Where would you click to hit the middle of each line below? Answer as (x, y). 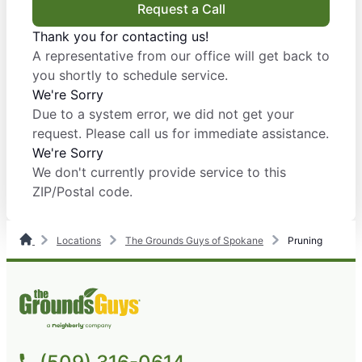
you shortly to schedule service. (130, 76)
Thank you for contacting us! (120, 37)
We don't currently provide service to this (159, 173)
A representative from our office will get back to (181, 56)
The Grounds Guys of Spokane (194, 241)
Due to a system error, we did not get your (163, 114)
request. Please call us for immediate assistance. (181, 134)
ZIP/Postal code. (82, 192)
